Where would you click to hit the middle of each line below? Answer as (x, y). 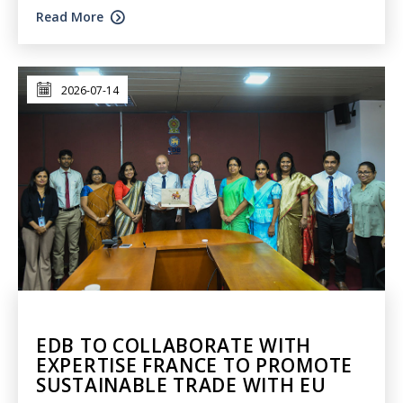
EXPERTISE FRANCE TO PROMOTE (194, 365)
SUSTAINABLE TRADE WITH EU (181, 385)
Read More (70, 16)
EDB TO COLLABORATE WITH (174, 345)
